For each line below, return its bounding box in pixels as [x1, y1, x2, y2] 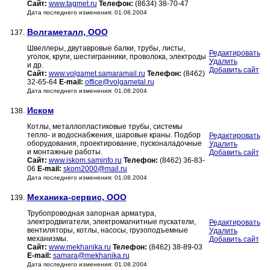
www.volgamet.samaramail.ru [48, 69, 145, 78]
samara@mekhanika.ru [52, 251, 130, 260]
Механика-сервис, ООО [27, 192, 127, 202]
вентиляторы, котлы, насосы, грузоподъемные [27, 226, 188, 235]
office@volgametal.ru [84, 78, 154, 87]
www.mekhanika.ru [48, 243, 111, 252]
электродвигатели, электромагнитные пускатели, [27, 218, 196, 227]
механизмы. [27, 234, 68, 243]
